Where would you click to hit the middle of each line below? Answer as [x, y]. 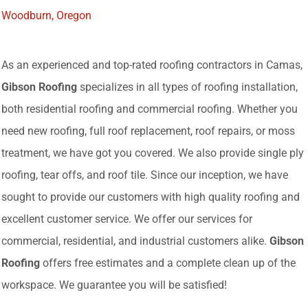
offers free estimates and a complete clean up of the [168, 263]
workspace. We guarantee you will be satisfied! [114, 285]
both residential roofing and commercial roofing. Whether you [150, 109]
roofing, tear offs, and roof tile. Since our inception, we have [145, 175]
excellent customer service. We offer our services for [127, 219]
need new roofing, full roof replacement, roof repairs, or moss [148, 131]
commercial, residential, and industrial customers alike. [135, 241]
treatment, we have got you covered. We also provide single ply [153, 153]
